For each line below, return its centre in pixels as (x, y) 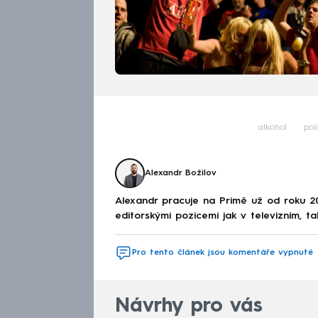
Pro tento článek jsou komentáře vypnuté (223, 252)
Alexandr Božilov (181, 174)
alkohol (272, 128)
